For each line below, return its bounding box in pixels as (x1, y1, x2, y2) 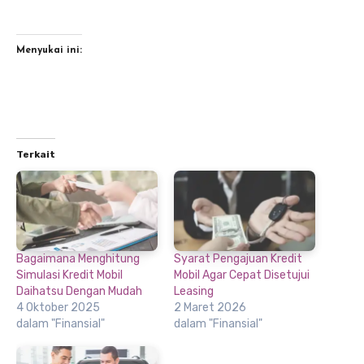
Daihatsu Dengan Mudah (16, 284, 142, 299)
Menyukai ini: (16, 45, 82, 55)
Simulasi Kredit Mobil (16, 268, 123, 283)
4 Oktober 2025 (16, 301, 100, 315)
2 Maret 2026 (174, 301, 246, 315)
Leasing (174, 284, 214, 299)
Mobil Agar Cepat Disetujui (174, 268, 310, 283)
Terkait (16, 148, 55, 160)
